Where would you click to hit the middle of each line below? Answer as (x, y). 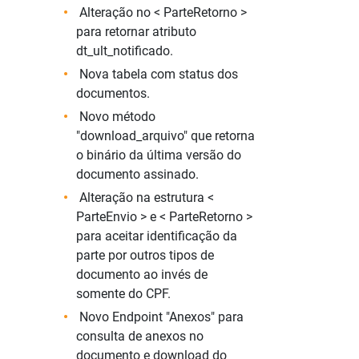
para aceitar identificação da (157, 236)
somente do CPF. (123, 294)
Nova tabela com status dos (157, 74)
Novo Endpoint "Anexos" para (160, 317)
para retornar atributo (136, 32)
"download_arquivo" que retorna (165, 136)
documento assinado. (137, 174)
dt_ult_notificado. (125, 51)
